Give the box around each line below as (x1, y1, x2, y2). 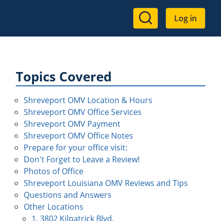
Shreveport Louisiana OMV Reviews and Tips (24, 178, 188, 188)
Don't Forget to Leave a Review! (24, 154, 140, 165)
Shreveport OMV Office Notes (24, 130, 133, 141)
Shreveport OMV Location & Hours (24, 95, 152, 106)
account (133, 25, 184, 42)
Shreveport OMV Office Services (24, 107, 142, 117)
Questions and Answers (24, 189, 111, 200)
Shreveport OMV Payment (24, 118, 120, 129)
